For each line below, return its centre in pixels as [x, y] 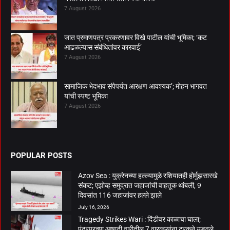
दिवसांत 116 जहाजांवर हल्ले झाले [120, 195]
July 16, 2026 [94, 207]
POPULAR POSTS [41, 155]
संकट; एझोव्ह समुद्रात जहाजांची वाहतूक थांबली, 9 [140, 185]
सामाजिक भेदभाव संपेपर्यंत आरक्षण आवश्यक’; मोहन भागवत [136, 86]
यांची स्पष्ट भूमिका [86, 96]
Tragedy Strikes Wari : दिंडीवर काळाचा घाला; [139, 219]
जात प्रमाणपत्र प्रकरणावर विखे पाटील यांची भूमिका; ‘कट [136, 37]
